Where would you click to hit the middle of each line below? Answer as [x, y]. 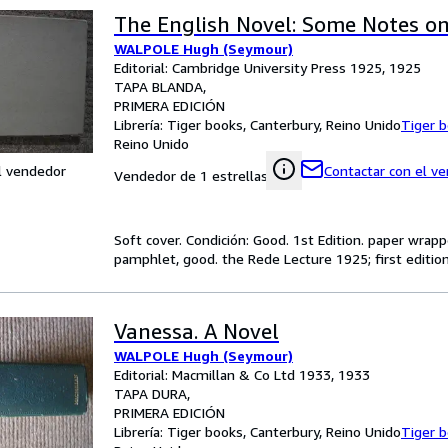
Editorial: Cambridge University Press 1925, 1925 [267, 67]
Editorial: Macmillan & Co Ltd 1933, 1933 [242, 374]
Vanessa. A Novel [196, 331]
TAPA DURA [150, 393]
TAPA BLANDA [158, 86]
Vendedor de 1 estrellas [191, 175]
